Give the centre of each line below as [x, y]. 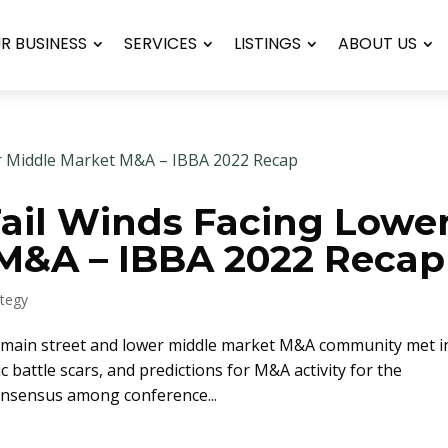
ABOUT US [377, 43]
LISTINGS [267, 43]
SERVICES [160, 43]
